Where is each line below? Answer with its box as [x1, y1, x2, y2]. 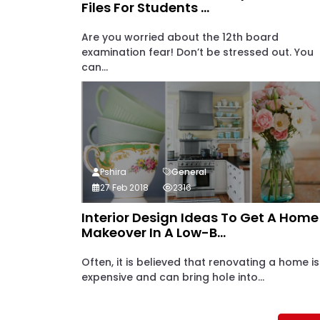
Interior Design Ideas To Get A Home [81, 209, 319, 226]
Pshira [100, 166, 126, 178]
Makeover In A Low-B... [81, 224, 226, 241]
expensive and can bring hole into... [81, 270, 264, 284]
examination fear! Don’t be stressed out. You [81, 45, 314, 59]
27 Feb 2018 [100, 181, 149, 194]
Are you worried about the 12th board [81, 30, 279, 44]
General [171, 166, 206, 178]
